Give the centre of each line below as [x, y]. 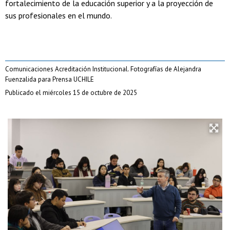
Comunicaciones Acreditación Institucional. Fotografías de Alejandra [103, 69]
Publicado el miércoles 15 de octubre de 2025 [71, 93]
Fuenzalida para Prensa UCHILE [50, 80]
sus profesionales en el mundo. [59, 16]
